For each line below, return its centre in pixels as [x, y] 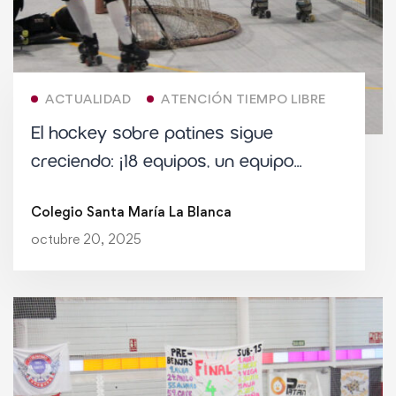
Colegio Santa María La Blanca [131, 211]
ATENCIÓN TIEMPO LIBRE [244, 98]
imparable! [74, 218]
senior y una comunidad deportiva [171, 190]
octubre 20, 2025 [86, 239]
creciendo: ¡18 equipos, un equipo [162, 161]
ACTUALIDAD [88, 98]
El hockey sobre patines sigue [152, 133]
